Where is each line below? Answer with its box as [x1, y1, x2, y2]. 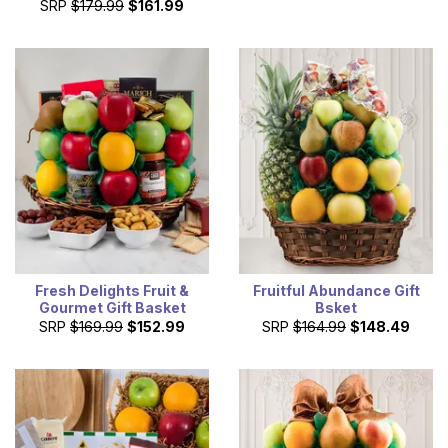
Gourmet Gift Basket [38, 299, 186, 317]
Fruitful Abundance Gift [252, 282, 420, 300]
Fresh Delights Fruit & [35, 282, 189, 300]
